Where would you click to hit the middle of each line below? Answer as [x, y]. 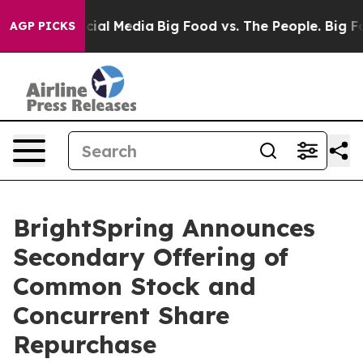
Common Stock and [135, 286]
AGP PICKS [43, 26]
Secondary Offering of [151, 257]
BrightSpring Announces [164, 228]
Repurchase [85, 344]
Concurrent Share [121, 315]
